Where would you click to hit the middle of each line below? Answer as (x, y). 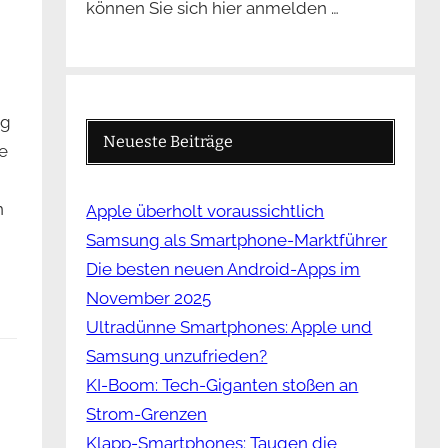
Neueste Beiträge (168, 142)
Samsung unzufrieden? (177, 356)
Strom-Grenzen (147, 414)
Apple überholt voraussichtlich (205, 211)
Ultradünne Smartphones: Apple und (229, 327)
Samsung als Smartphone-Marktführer (237, 240)
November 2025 (149, 298)
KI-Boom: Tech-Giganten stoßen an (222, 385)
